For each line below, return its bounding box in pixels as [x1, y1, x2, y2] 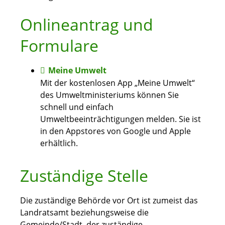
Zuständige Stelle [20, 165, 148, 187]
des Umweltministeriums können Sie [40, 89, 179, 101]
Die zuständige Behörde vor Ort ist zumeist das [20, 195, 198, 206]
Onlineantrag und [20, 14, 153, 36]
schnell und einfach [40, 101, 114, 113]
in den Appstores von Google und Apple [40, 126, 191, 137]
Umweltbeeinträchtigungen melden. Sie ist [40, 114, 201, 125]
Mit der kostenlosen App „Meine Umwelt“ [40, 77, 195, 89]
